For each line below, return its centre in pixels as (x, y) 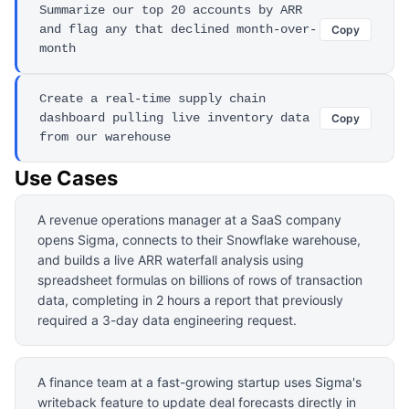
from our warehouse (105, 136)
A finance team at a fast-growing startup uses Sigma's (199, 382)
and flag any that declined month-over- (178, 29)
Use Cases (66, 178)
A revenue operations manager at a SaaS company (189, 219)
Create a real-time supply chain (152, 98)
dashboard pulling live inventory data (174, 117)
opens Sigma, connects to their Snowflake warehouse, (199, 239)
